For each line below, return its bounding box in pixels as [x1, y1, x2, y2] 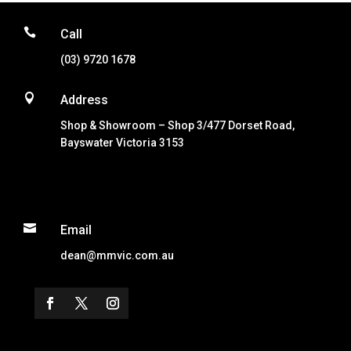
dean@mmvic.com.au [60, 248, 174, 262]
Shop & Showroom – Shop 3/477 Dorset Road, [60, 118, 295, 132]
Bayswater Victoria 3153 [60, 136, 184, 149]
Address [60, 92, 108, 107]
